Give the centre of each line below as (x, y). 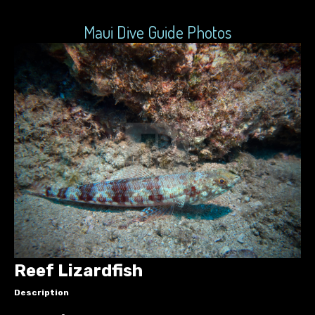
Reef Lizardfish (78, 271)
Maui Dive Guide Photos (157, 32)
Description (41, 292)
